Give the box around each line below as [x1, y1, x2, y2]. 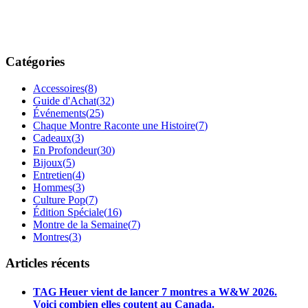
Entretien [33, 168, 72, 181]
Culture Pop [33, 193, 85, 206]
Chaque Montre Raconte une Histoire [33, 119, 195, 131]
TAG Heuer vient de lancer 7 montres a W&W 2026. [33, 285, 277, 298]
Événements [33, 107, 86, 119]
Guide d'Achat [33, 94, 96, 107]
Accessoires [33, 82, 85, 94]
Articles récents [5, 256, 89, 271]
